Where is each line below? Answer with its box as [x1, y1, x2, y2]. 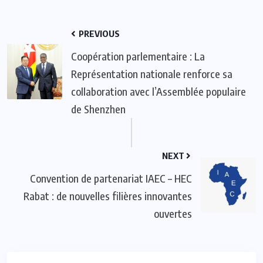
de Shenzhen [71, 102, 126, 116]
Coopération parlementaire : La [71, 49, 205, 63]
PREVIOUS [77, 28, 120, 39]
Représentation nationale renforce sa [71, 66, 232, 80]
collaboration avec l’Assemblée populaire [71, 84, 246, 98]
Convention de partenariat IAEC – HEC [30, 171, 192, 185]
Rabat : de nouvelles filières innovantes [23, 188, 192, 203]
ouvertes [154, 206, 192, 220]
